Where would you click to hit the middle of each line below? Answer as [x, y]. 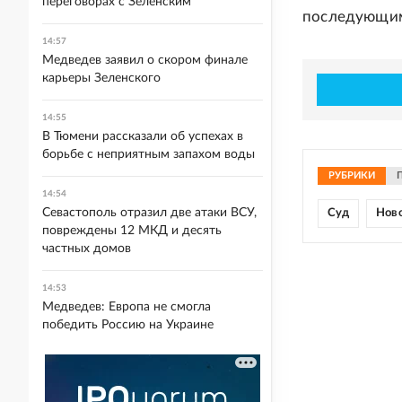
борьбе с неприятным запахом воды [149, 154]
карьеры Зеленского [101, 78]
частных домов [87, 249]
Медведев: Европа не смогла [127, 307]
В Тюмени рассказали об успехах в [143, 136]
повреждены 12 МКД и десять [132, 231]
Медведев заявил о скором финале [145, 60]
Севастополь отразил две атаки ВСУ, [149, 213]
